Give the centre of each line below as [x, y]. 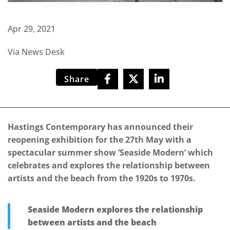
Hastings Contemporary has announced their [100, 127]
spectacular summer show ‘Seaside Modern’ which [110, 153]
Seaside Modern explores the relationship [115, 210]
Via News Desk [36, 52]
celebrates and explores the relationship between [109, 166]
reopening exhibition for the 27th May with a [100, 140]
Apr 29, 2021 [32, 29]
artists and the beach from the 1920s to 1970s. [102, 178]
